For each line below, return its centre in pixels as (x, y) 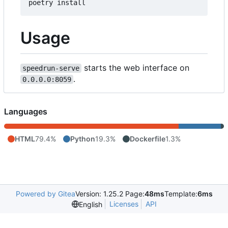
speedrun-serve (51, 68)
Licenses (124, 204)
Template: (181, 194)
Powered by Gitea (45, 194)
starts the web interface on (135, 67)
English (90, 204)
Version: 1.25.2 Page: (110, 194)
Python (83, 138)
